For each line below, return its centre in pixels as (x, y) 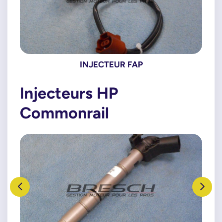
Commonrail (64, 112)
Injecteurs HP (69, 93)
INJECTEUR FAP (111, 64)
